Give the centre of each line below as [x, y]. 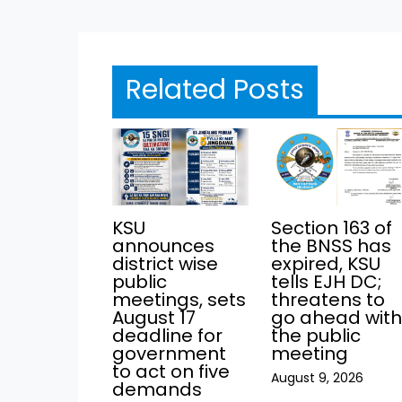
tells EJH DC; [327, 282]
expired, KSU [326, 264]
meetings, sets [179, 300]
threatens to [328, 300]
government [169, 354]
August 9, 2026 [318, 378]
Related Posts [214, 90]
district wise [165, 264]
